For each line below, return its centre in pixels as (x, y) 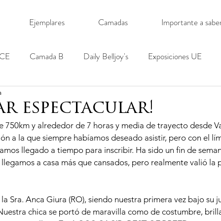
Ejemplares (47, 22)
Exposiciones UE (175, 56)
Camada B (47, 56)
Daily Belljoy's (106, 56)
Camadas (113, 22)
